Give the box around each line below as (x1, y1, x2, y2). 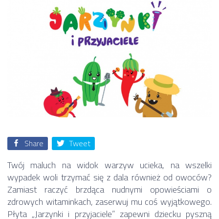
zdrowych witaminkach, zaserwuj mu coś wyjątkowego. (7, 193, 212, 210)
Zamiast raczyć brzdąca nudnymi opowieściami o (7, 181, 212, 197)
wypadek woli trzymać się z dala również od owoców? (7, 169, 212, 185)
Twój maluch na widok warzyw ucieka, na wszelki (7, 156, 212, 173)
